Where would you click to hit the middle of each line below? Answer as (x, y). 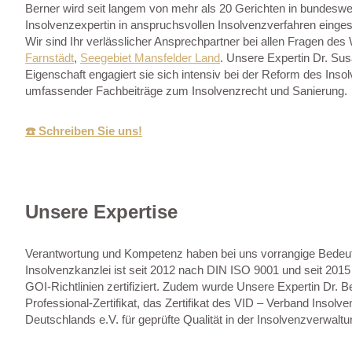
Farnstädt (49, 57)
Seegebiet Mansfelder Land (150, 57)
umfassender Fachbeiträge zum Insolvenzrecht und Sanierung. (186, 90)
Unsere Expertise (101, 211)
